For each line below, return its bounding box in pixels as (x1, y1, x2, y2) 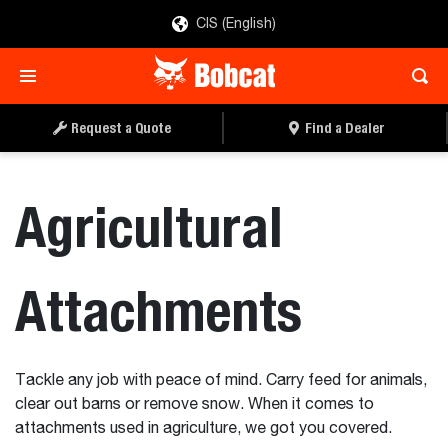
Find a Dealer (305, 119, 385, 136)
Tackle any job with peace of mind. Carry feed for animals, (15, 373, 427, 389)
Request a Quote (71, 119, 171, 136)
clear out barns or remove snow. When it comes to (15, 397, 374, 413)
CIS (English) (196, 16, 276, 31)
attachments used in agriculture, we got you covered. (15, 421, 392, 437)
